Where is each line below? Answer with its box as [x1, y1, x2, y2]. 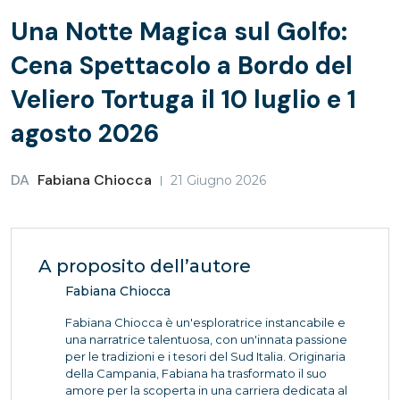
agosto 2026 [11, 117, 159, 150]
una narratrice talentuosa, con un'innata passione [65, 332, 347, 346]
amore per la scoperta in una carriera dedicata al [65, 383, 347, 397]
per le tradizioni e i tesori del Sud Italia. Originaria [65, 349, 346, 363]
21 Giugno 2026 [171, 172, 266, 188]
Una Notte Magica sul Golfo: [11, 15, 347, 48]
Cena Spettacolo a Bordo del [11, 49, 353, 82]
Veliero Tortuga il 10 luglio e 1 [11, 83, 356, 116]
